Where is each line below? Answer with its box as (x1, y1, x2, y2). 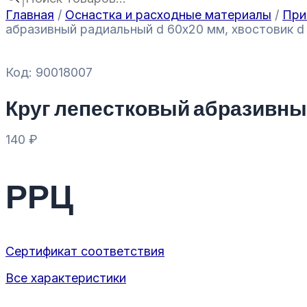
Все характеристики (5, 270, 126, 285)
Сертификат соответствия (5, 243, 164, 258)
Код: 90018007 (5, 65, 93, 79)
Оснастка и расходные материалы (65, 8, 271, 22)
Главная (5, 8, 54, 22)
